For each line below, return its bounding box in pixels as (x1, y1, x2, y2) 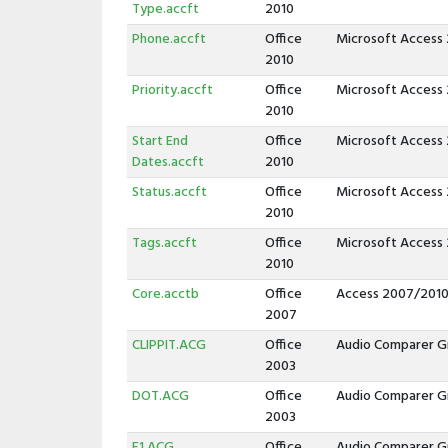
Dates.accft (131, 151, 204, 174)
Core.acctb (131, 283, 199, 306)
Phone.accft (131, 28, 206, 51)
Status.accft (131, 181, 207, 204)
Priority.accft (131, 79, 213, 102)
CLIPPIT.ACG (131, 334, 206, 357)
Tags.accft (131, 232, 197, 255)
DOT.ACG (131, 385, 189, 408)
